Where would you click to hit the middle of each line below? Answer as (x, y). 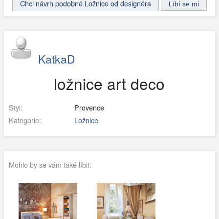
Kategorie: (25, 120)
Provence (88, 107)
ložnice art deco (109, 83)
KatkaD (56, 59)
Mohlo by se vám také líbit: (50, 164)
